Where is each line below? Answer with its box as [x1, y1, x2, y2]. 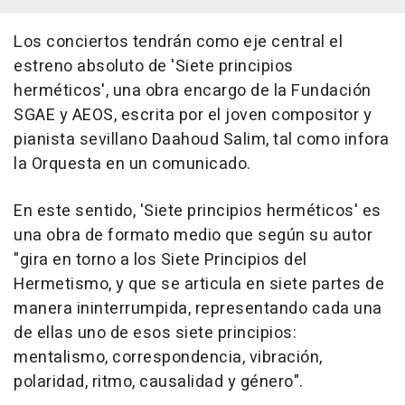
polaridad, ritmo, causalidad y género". [14, 370, 304, 395]
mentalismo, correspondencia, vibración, [14, 345, 323, 371]
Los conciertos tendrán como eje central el [14, 30, 343, 55]
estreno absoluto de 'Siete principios [14, 54, 294, 80]
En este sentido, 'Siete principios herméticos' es [14, 199, 381, 224]
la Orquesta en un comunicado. [14, 152, 251, 177]
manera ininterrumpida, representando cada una [14, 297, 382, 322]
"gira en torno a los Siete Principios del [14, 248, 307, 273]
